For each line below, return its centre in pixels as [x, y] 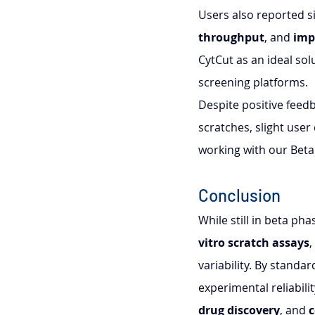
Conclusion [239, 195]
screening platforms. [253, 83]
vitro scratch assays [254, 243]
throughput [231, 38]
